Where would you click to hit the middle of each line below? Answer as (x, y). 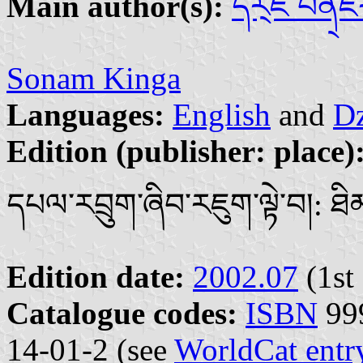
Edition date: (96, 277)
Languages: (85, 115)
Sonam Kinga (94, 79)
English (222, 115)
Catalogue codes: (122, 314)
